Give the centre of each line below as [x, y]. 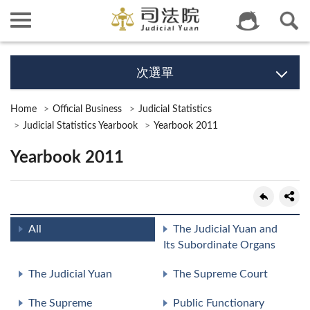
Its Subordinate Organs [219, 245]
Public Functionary [219, 303]
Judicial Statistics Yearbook [80, 126]
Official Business [88, 109]
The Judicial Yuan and [225, 229]
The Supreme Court [220, 274]
